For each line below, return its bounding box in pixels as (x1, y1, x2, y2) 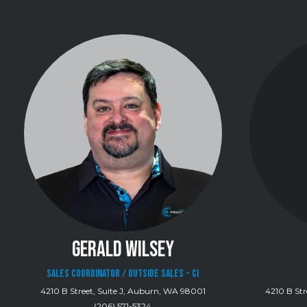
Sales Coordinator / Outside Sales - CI (47, 267, 199, 281)
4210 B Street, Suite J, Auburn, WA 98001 (40, 286, 206, 297)
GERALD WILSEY (71, 236, 174, 264)
